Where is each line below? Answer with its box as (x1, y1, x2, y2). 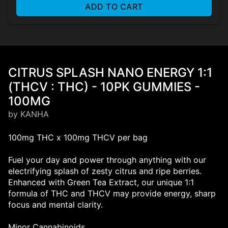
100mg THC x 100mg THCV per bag (8, 132, 148, 143)
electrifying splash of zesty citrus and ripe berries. (8, 166, 202, 177)
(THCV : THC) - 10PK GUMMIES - (8, 79, 200, 95)
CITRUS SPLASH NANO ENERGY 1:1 (8, 65, 212, 80)
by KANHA (8, 109, 49, 120)
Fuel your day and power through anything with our (8, 155, 206, 165)
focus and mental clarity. (8, 199, 103, 210)
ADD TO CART (85, 2, 143, 12)
